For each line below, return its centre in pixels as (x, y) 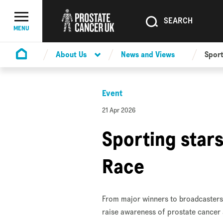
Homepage (34, 66)
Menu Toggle (41, 26)
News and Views (148, 55)
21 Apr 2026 (119, 110)
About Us (71, 55)
